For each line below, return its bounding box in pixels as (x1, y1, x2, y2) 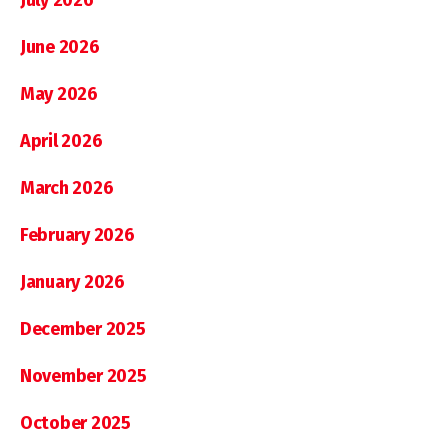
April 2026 (20, 129, 103, 152)
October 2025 (20, 411, 131, 434)
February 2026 (20, 223, 135, 246)
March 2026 (20, 176, 114, 199)
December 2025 (20, 317, 146, 340)
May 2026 (20, 82, 98, 105)
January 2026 (20, 270, 125, 293)
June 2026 (20, 35, 100, 58)
